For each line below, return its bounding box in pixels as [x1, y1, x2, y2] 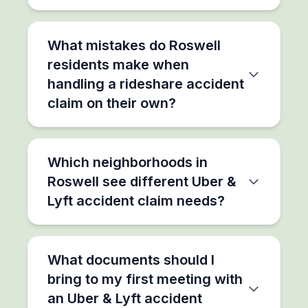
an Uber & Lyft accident [47, 289, 202, 307]
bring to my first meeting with [47, 270, 243, 287]
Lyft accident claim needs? [47, 192, 225, 209]
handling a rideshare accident [47, 75, 244, 92]
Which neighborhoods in [47, 153, 208, 170]
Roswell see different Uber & [47, 173, 236, 190]
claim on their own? [47, 94, 176, 111]
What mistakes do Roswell [47, 36, 221, 54]
